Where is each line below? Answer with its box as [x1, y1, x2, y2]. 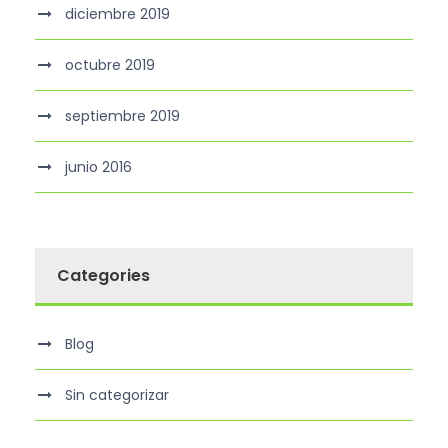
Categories [57, 264, 150, 288]
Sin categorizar [65, 385, 169, 406]
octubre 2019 [65, 55, 155, 76]
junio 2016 [65, 157, 132, 178]
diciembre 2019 [65, 4, 170, 25]
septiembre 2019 [65, 106, 180, 127]
